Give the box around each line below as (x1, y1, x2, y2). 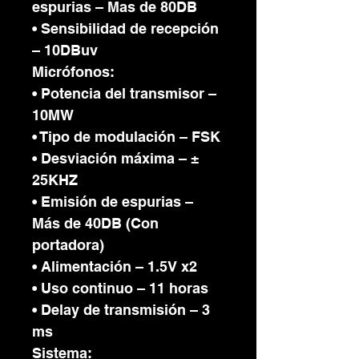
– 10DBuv (32, 42, 98, 58)
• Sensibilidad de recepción (32, 20, 219, 37)
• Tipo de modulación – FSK (32, 128, 220, 145)
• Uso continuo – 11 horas (32, 280, 208, 296)
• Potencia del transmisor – (32, 85, 216, 102)
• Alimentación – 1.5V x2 (32, 258, 197, 275)
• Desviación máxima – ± (32, 150, 200, 167)
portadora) (32, 236, 104, 253)
